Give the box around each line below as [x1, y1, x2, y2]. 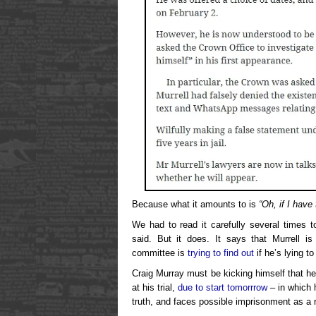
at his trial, [132, 282, 178, 293]
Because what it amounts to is [132, 199, 259, 210]
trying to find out [188, 248, 254, 259]
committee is [132, 248, 188, 259]
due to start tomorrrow [178, 282, 267, 293]
